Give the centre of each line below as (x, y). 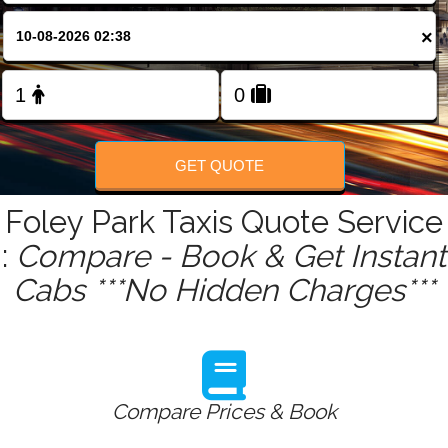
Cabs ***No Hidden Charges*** (224, 290)
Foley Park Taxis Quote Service (224, 222)
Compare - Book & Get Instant (231, 256)
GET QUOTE (220, 165)
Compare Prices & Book (224, 412)
